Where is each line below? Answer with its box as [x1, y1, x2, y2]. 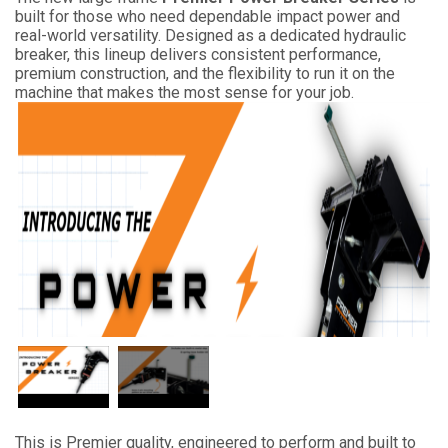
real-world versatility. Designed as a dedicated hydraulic [15, 25, 406, 45]
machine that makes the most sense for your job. [15, 82, 354, 102]
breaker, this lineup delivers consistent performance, [15, 44, 381, 64]
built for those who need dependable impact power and [15, 6, 400, 26]
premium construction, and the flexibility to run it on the [15, 63, 395, 83]
